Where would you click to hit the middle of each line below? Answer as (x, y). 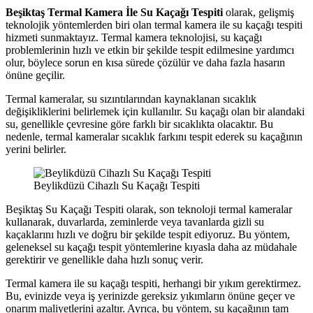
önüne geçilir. (35, 75)
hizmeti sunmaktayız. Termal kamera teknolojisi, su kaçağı (134, 37)
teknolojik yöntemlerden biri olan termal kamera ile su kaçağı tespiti (154, 24)
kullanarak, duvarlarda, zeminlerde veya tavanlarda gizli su (135, 221)
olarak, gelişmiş (259, 12)
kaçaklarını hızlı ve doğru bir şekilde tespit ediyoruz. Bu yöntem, (148, 234)
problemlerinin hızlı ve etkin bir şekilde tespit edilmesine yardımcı (150, 50)
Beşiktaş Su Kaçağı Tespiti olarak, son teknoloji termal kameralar (149, 209)
